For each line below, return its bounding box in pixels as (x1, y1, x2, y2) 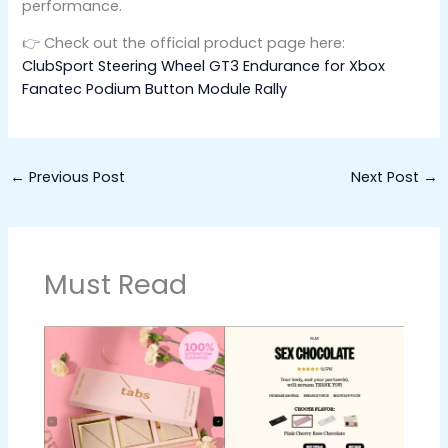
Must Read (44, 265, 188, 305)
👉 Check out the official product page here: (22, 33, 346, 54)
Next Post (351, 166, 424, 187)
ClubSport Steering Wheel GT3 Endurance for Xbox (22, 56, 386, 77)
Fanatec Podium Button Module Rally (22, 79, 288, 100)
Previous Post (24, 166, 125, 187)
